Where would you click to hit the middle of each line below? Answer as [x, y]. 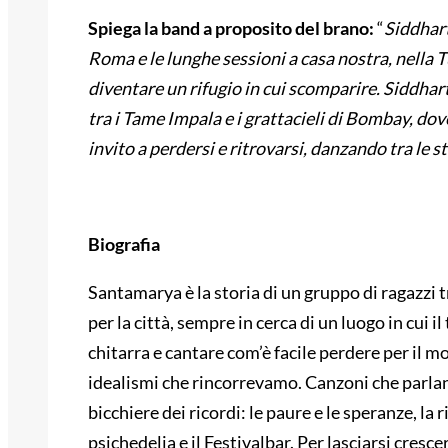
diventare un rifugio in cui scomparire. [234, 88]
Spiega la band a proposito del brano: [232, 28]
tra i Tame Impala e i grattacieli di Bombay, [252, 118]
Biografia [124, 244]
